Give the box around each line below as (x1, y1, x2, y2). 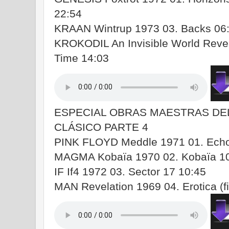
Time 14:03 (54, 52, 109, 64)
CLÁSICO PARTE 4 (54, 121, 148, 133)
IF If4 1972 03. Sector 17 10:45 (54, 165, 206, 177)
